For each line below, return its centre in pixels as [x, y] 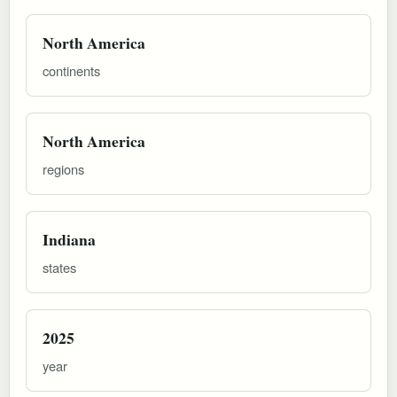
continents [71, 70]
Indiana [69, 239]
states [59, 267]
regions [63, 168]
